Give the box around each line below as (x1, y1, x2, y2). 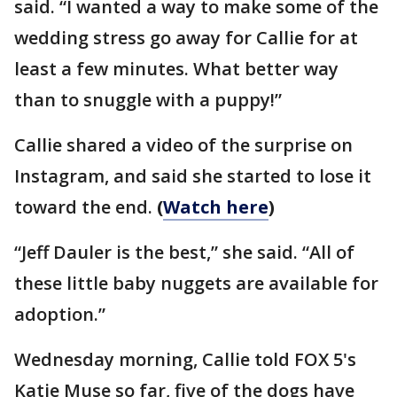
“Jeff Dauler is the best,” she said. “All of (14, 240, 354, 264)
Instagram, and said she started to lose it (14, 164, 371, 188)
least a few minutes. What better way (14, 57, 339, 81)
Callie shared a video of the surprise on (14, 133, 353, 157)
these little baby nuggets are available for (14, 271, 378, 295)
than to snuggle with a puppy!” (14, 88, 282, 112)
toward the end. (14, 195, 157, 219)
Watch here (163, 195, 269, 219)
